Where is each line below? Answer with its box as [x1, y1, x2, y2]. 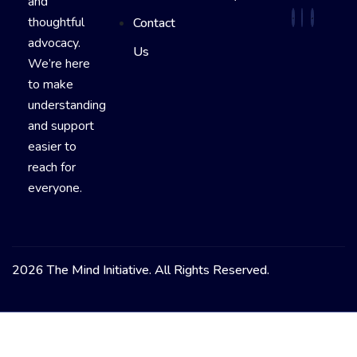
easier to [28, 138, 76, 156]
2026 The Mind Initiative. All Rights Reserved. [12, 261, 269, 280]
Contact [132, 14, 175, 32]
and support [28, 117, 94, 135]
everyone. [28, 179, 82, 198]
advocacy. [28, 34, 80, 53]
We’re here [28, 55, 90, 73]
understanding [28, 96, 106, 115]
